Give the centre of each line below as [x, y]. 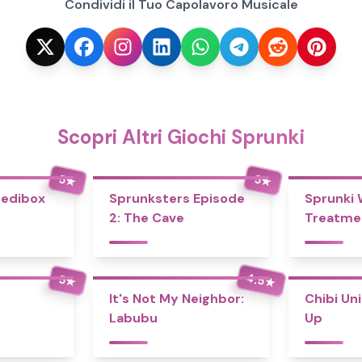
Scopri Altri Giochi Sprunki [181, 137]
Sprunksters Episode [177, 198]
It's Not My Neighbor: [177, 299]
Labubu [134, 318]
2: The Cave [147, 218]
